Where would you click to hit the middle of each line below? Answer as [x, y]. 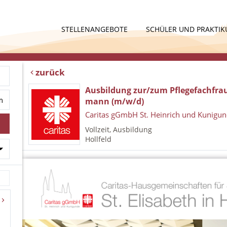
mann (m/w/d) [115, 101]
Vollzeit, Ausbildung [119, 129]
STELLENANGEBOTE [96, 29]
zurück [50, 72]
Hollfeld [99, 139]
